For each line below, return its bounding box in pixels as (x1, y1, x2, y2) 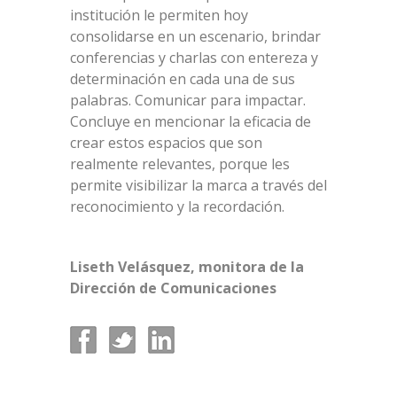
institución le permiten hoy (70, 4, 248, 25)
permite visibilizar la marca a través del (70, 175, 327, 195)
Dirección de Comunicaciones (70, 277, 276, 298)
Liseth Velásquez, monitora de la (70, 256, 304, 276)
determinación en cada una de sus (70, 68, 295, 89)
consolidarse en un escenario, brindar (70, 26, 321, 46)
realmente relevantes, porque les (70, 153, 290, 174)
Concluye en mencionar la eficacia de (70, 111, 311, 131)
